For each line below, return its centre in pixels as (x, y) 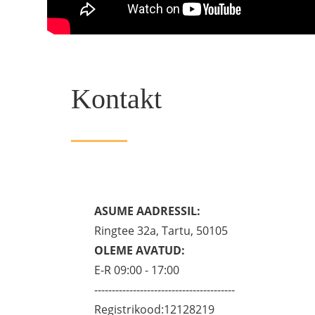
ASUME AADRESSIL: (148, 211)
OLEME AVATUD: (140, 251)
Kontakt (116, 98)
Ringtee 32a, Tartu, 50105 (161, 231)
